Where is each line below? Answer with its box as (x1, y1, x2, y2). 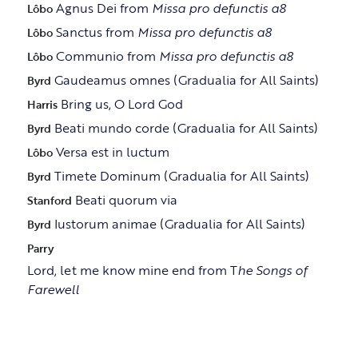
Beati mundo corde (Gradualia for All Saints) (54, 118, 318, 138)
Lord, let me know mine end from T (26, 261, 237, 280)
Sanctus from (55, 22, 137, 42)
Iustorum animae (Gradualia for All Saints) (54, 214, 305, 234)
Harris (26, 96, 61, 113)
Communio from (55, 46, 159, 66)
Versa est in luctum (55, 142, 169, 162)
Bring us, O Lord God (60, 94, 183, 114)
